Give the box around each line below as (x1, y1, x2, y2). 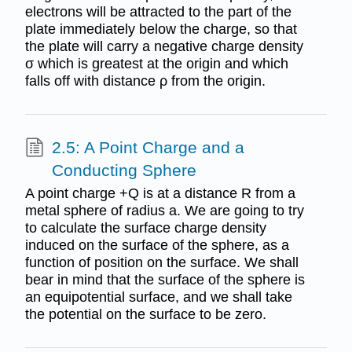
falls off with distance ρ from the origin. (24, 73, 266, 90)
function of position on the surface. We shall (24, 255, 299, 271)
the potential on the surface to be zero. (24, 306, 266, 323)
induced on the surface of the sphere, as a (24, 237, 289, 254)
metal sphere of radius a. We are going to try (24, 203, 304, 219)
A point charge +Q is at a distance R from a (24, 185, 295, 202)
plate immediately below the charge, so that (24, 21, 297, 38)
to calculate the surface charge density (24, 220, 266, 236)
